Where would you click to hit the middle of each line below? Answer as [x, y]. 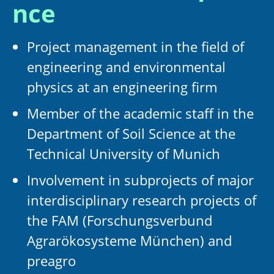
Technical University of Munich [124, 154]
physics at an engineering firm [122, 87]
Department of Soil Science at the [131, 133]
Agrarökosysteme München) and [129, 240]
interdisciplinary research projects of [142, 200]
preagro [51, 261]
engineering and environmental [126, 67]
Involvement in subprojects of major [140, 180]
